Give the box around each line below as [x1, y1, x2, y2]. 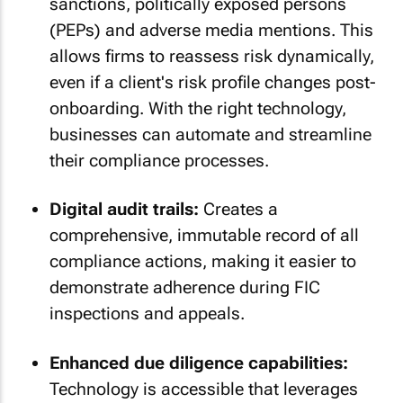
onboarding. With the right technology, [49, 97, 346, 119]
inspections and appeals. [49, 303, 245, 324]
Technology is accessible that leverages [49, 378, 358, 399]
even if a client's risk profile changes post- [49, 71, 376, 93]
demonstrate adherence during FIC [49, 277, 320, 298]
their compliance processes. [49, 149, 269, 171]
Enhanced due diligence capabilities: [49, 352, 348, 373]
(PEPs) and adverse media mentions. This [49, 19, 373, 40]
